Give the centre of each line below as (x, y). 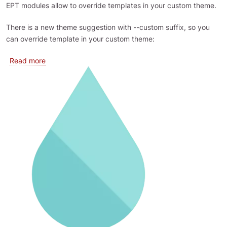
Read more (28, 61)
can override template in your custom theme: (80, 39)
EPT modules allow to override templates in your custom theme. (111, 5)
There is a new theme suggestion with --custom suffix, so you (108, 27)
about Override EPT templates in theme (110, 60)
